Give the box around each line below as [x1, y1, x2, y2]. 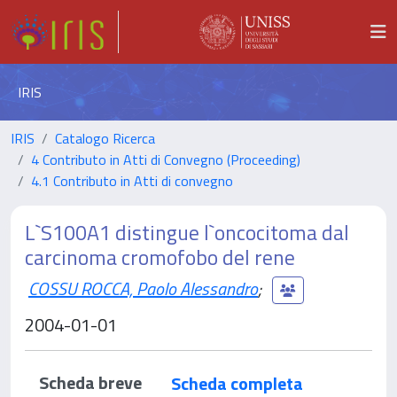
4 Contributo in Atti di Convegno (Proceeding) [31, 149, 300, 170]
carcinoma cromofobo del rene [25, 241, 295, 273]
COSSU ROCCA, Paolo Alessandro [28, 274, 258, 302]
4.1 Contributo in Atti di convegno [31, 170, 233, 191]
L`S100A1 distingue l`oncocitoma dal [25, 216, 349, 248]
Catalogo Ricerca [55, 128, 155, 149]
